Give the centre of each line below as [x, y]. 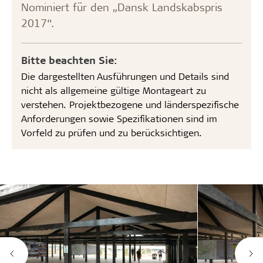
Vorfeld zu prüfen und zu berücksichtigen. [112, 132]
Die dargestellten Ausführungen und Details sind [125, 76]
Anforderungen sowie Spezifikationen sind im [119, 118]
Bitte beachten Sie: [69, 60]
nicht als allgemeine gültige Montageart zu [114, 90]
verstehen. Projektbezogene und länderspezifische [130, 104]
